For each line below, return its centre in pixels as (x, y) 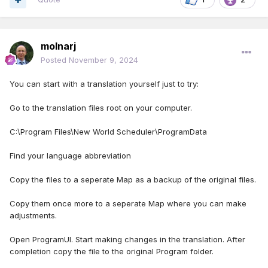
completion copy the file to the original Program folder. (112, 252)
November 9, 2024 (103, 60)
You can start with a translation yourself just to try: (104, 84)
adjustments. (34, 216)
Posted (55, 60)
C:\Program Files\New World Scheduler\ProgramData (108, 132)
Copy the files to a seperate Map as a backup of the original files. (134, 180)
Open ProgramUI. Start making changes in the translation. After (127, 240)
